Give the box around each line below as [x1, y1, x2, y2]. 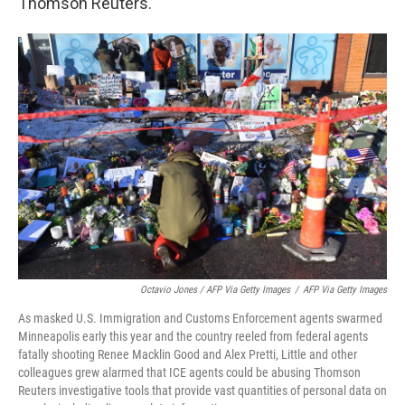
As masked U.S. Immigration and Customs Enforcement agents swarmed [18, 311, 382, 326]
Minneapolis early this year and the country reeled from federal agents [18, 329, 368, 344]
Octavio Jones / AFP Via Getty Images [140, 284, 290, 297]
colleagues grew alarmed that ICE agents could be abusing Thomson [18, 365, 361, 381]
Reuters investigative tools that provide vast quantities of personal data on [18, 383, 387, 399]
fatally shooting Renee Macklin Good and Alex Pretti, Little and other [18, 347, 357, 363]
